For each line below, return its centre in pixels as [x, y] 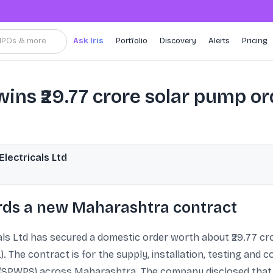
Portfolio [132, 41]
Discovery [178, 41]
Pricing [255, 41]
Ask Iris [88, 41]
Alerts [219, 41]
